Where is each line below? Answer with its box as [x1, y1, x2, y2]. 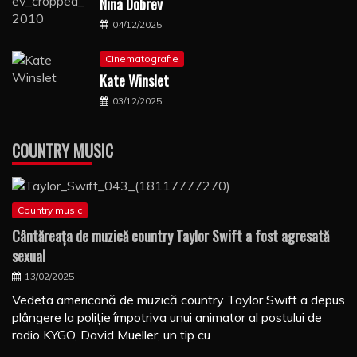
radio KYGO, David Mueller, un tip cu [12, 327, 210, 343]
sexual [12, 245, 45, 267]
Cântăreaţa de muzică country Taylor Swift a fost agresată [12, 226, 329, 247]
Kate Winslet [100, 70, 169, 92]
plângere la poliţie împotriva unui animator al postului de [12, 309, 322, 326]
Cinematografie [105, 53, 178, 65]
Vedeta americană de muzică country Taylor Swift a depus [12, 292, 345, 308]
